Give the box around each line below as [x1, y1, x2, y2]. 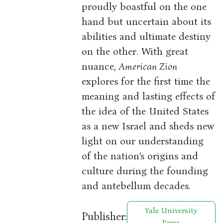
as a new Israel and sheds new [82, 120, 215, 132]
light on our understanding [82, 135, 204, 147]
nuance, [82, 60, 119, 73]
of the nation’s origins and [82, 150, 199, 162]
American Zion [119, 60, 178, 73]
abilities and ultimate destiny [82, 30, 211, 43]
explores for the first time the [82, 75, 211, 88]
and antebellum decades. [82, 180, 191, 192]
